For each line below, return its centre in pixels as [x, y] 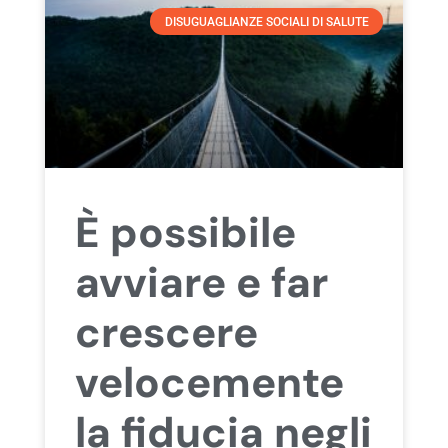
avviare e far [201, 282]
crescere [166, 332]
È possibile [185, 232]
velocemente [209, 382]
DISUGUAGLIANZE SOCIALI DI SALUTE [266, 21]
